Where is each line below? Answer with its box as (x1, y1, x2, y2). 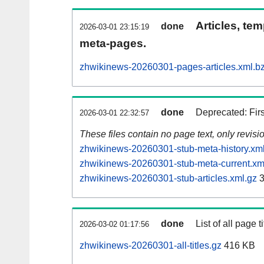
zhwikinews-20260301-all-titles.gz (80, 240, 222, 251)
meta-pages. (80, 37, 146, 50)
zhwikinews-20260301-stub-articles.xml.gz (80, 173, 257, 184)
